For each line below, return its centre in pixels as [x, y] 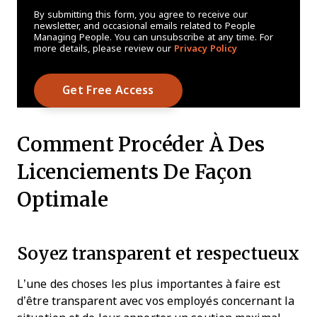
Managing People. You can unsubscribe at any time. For [154, 37]
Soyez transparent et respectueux [158, 253]
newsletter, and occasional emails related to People [145, 26]
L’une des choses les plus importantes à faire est [149, 284]
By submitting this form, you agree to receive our [141, 15]
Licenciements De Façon [134, 172]
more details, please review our [104, 48]
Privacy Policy [206, 48]
